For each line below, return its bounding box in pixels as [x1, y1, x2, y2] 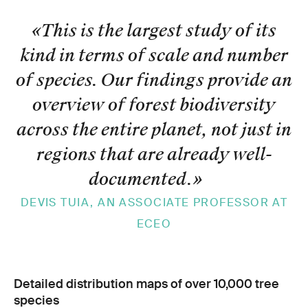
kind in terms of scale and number [20, 43, 288, 67]
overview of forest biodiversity [32, 93, 276, 116]
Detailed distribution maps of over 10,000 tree [14, 275, 279, 292]
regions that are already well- [36, 142, 272, 166]
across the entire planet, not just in [16, 118, 291, 141]
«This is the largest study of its [32, 19, 276, 42]
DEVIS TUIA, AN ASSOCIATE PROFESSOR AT [20, 195, 288, 210]
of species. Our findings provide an [16, 68, 292, 91]
